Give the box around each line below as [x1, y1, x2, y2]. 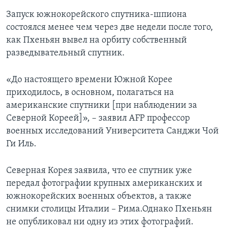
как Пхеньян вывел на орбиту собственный [6, 35, 187, 46]
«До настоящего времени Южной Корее [6, 75, 172, 85]
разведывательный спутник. [6, 48, 125, 59]
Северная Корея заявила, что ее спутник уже [6, 166, 192, 176]
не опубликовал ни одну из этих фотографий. [6, 217, 194, 227]
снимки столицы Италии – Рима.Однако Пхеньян [6, 204, 212, 215]
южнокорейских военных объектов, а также [6, 191, 191, 202]
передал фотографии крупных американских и [6, 179, 202, 189]
